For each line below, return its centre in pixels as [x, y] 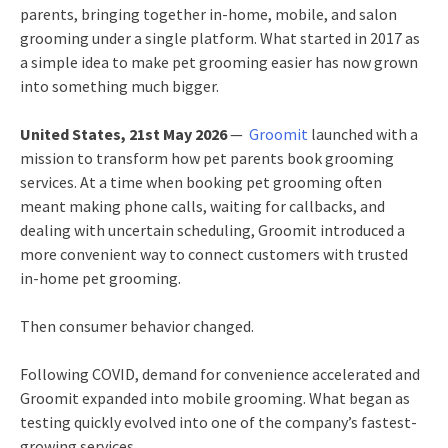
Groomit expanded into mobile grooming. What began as [215, 398]
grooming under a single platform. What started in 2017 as [220, 38]
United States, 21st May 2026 [125, 134]
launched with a [363, 134]
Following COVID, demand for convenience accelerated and [220, 374]
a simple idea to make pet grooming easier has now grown [219, 62]
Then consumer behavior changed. [137, 326]
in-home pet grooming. [100, 278]
